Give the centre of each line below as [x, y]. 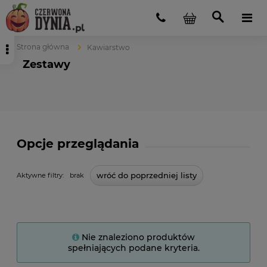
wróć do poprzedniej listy [147, 175]
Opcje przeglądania [78, 144]
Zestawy [46, 64]
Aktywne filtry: [40, 175]
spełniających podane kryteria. [133, 248]
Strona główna [43, 47]
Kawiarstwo [108, 47]
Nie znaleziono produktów [139, 237]
